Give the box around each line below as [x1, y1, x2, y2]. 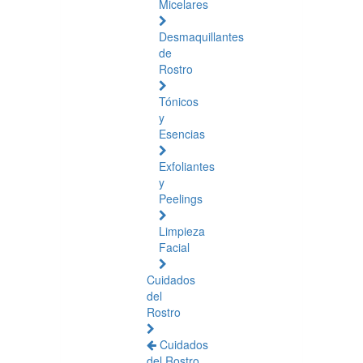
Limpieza [159, 223, 205, 239]
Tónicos [159, 93, 199, 109]
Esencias [159, 126, 205, 142]
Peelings [159, 190, 203, 207]
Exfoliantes [159, 158, 215, 174]
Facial [159, 239, 190, 255]
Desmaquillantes [159, 28, 244, 45]
